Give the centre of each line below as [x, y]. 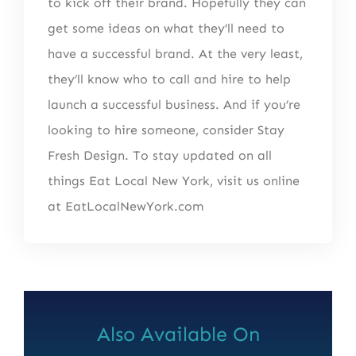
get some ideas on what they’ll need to [166, 28]
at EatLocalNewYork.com [125, 206]
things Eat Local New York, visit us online [173, 180]
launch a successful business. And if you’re [174, 104]
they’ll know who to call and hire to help [169, 79]
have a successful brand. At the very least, [175, 53]
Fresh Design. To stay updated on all [159, 155]
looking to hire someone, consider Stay [166, 130]
